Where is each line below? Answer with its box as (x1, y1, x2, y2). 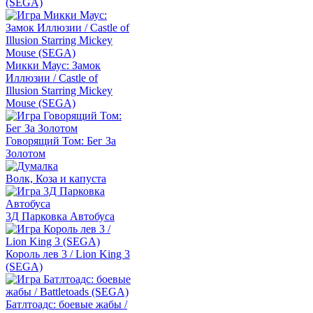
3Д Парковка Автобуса (6, 210, 115, 222)
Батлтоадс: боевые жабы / (6, 298, 127, 310)
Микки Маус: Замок (6, 59, 101, 71)
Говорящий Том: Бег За (6, 135, 116, 147)
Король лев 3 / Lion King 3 (6, 248, 130, 260)
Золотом (6, 147, 45, 159)
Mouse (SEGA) (6, 97, 75, 109)
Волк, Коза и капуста (6, 173, 106, 184)
